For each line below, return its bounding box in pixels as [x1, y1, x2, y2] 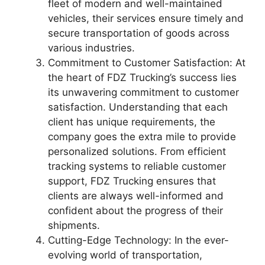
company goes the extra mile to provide [48, 131, 236, 143]
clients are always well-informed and [48, 190, 224, 202]
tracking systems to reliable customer [48, 160, 226, 172]
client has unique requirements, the [48, 116, 215, 128]
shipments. [48, 219, 100, 231]
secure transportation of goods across [48, 27, 230, 39]
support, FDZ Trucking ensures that [48, 175, 216, 187]
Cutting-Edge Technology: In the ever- [48, 234, 229, 246]
